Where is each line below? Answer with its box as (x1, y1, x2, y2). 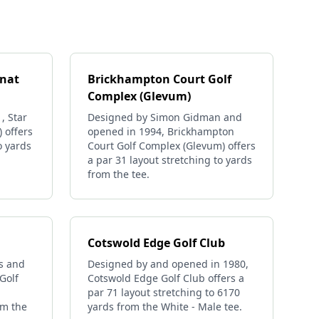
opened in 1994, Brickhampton (88, 125, 234, 138)
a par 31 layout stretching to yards (88, 153, 252, 167)
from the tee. (88, 167, 150, 181)
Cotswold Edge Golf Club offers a (88, 271, 244, 285)
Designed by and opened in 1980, (88, 257, 249, 271)
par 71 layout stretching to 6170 (88, 286, 240, 299)
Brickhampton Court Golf (88, 71, 231, 87)
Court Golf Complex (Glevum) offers (88, 139, 256, 152)
